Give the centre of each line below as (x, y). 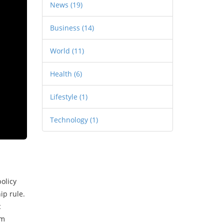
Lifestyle (64, 97)
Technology (70, 120)
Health (62, 74)
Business (66, 28)
